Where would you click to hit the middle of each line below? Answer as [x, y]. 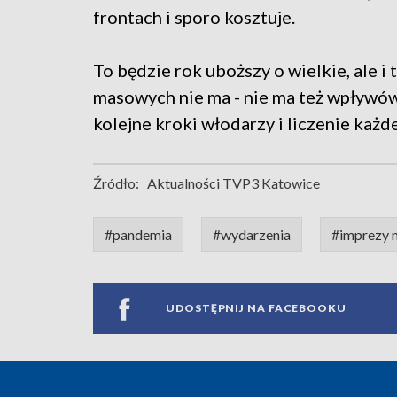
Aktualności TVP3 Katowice [234, 183]
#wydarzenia [252, 234]
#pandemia [138, 234]
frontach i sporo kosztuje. [194, 16]
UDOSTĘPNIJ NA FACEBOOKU [256, 308]
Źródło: [116, 183]
